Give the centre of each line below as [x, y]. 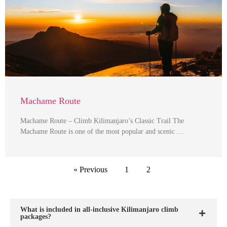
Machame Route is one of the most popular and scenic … [102, 132]
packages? [36, 216]
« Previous [90, 170]
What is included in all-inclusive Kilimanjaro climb [99, 209]
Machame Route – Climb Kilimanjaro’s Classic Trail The [102, 121]
